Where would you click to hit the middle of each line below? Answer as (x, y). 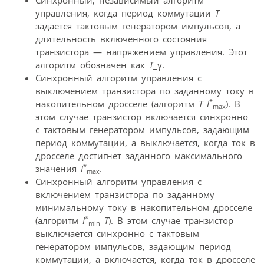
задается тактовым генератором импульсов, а (138, 26)
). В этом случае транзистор (171, 220)
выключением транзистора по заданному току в (145, 90)
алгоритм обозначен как (92, 65)
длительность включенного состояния (121, 39)
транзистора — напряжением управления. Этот (141, 52)
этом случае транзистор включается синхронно (142, 116)
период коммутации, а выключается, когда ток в (145, 142)
